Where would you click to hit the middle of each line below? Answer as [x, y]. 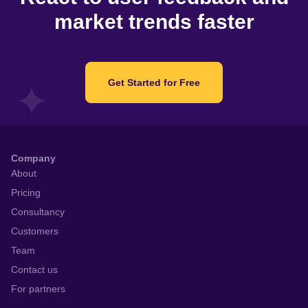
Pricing [26, 193]
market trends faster [154, 22]
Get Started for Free [154, 82]
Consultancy [38, 212]
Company [33, 158]
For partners [38, 289]
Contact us [34, 270]
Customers [35, 231]
